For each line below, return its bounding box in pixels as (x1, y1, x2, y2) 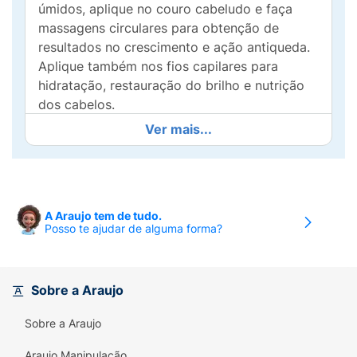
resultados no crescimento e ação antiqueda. (38, 39, 310, 55)
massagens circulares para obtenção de (38, 20, 279, 36)
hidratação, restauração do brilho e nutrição (38, 77, 304, 93)
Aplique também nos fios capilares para (38, 58, 278, 74)
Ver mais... (145, 121, 212, 137)
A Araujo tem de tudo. (45, 209, 162, 222)
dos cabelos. (38, 96, 115, 112)
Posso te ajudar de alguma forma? (45, 222, 222, 235)
